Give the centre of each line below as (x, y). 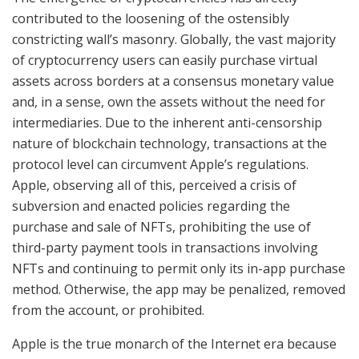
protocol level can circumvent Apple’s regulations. (160, 164)
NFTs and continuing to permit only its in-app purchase (179, 268)
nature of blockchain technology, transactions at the (169, 143)
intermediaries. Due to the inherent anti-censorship (167, 122)
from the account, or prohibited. (108, 310)
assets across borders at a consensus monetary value (173, 81)
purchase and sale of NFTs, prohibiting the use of (161, 226)
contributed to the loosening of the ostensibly (151, 18)
